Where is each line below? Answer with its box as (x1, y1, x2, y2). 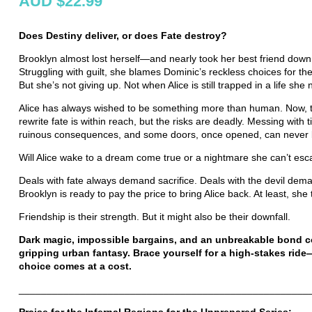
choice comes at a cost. (18, 260, 137, 272)
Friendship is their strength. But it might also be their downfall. (18, 211, 290, 223)
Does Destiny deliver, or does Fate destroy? (18, 30, 227, 42)
